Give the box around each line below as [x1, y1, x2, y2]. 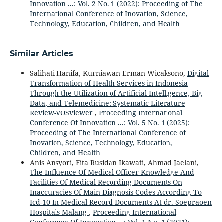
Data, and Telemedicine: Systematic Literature [29, 98, 185, 108]
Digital [187, 68, 209, 78]
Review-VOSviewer [29, 108, 95, 117]
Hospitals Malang [29, 207, 89, 217]
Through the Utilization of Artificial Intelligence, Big [29, 88, 202, 98]
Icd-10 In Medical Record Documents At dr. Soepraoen [29, 197, 212, 207]
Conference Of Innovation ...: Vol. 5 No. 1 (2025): [29, 118, 190, 127]
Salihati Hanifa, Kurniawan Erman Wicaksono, [29, 68, 187, 78]
